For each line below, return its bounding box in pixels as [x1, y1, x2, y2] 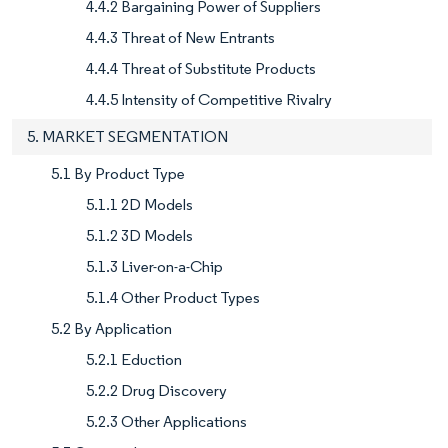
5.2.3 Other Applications [86, 411, 247, 431]
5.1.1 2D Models [86, 194, 193, 214]
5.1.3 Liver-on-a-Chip [86, 256, 223, 276]
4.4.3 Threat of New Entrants [86, 27, 275, 47]
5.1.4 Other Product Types [86, 287, 260, 307]
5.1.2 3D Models [86, 225, 193, 245]
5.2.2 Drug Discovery [86, 380, 227, 400]
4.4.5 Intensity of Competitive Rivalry [86, 89, 332, 109]
